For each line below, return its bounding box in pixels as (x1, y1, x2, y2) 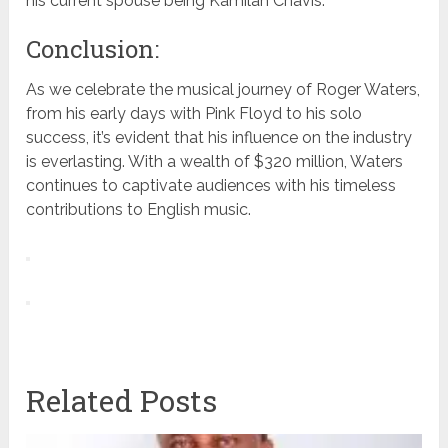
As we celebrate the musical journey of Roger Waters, (26, 80, 421, 100)
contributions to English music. (26, 200, 252, 220)
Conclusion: (26, 33, 160, 66)
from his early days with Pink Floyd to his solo (26, 104, 363, 124)
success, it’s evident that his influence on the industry (26, 128, 413, 148)
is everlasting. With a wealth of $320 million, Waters (26, 152, 404, 172)
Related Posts (26, 381, 218, 421)
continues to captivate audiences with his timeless (26, 176, 397, 196)
